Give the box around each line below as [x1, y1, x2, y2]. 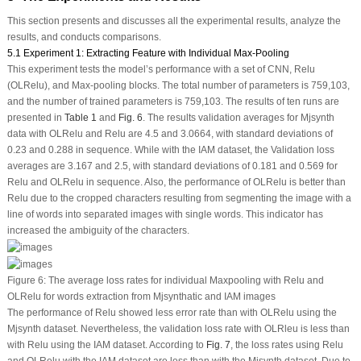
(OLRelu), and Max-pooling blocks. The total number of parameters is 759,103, [6, 80, 350, 92]
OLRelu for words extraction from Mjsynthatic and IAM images [6, 290, 276, 302]
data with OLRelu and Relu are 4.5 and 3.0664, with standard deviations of [6, 128, 333, 140]
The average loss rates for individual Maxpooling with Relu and [45, 274, 324, 286]
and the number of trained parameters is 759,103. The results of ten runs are [6, 96, 339, 108]
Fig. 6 [118, 112, 143, 124]
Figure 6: [6, 274, 46, 286]
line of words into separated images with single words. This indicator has [6, 209, 323, 221]
